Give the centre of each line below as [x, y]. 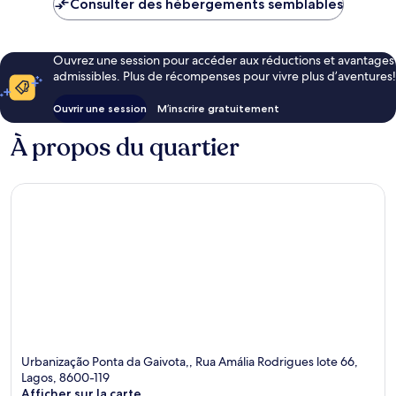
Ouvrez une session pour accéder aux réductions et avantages [224, 60]
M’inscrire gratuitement [218, 108]
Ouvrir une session [100, 108]
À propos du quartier [125, 147]
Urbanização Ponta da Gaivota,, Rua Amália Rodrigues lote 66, [190, 362]
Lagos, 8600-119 [65, 378]
